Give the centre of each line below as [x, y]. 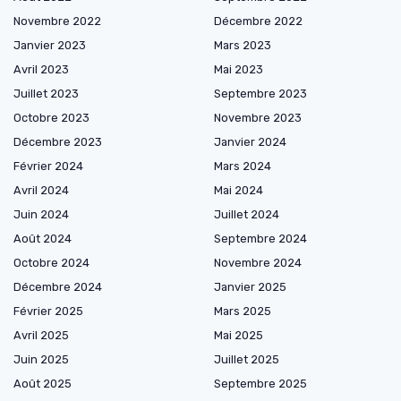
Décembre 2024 [58, 287]
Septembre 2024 [260, 239]
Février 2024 [48, 166]
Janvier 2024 [250, 142]
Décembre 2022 [258, 21]
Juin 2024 [41, 215]
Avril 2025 [41, 336]
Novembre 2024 [258, 263]
